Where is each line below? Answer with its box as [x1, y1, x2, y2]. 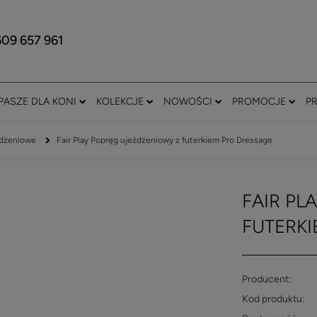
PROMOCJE [232, 96, 286, 108]
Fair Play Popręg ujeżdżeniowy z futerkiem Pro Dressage [57, 135, 272, 146]
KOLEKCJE [96, 96, 144, 108]
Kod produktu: [242, 293, 305, 306]
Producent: [242, 273, 292, 286]
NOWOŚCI [163, 96, 212, 108]
